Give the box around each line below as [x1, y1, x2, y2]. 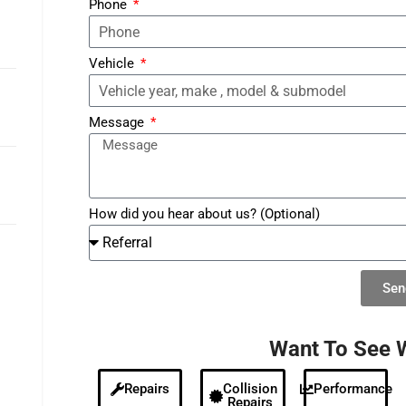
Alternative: [88, 309, 158, 325]
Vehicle [88, 55, 138, 72]
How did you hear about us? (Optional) [88, 206, 320, 222]
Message [88, 114, 148, 130]
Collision [222, 381, 277, 397]
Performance [313, 381, 392, 397]
